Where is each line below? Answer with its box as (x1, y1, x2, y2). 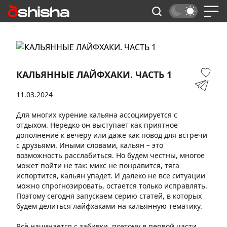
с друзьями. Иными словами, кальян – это (16, 140, 163, 150)
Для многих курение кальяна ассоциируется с (16, 110, 177, 120)
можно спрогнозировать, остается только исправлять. (16, 181, 207, 191)
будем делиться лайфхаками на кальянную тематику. (16, 201, 202, 211)
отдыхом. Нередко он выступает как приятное (16, 120, 178, 130)
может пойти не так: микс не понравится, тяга (16, 161, 179, 170)
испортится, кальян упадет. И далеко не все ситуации (16, 171, 205, 180)
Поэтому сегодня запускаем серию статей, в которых (16, 191, 202, 201)
